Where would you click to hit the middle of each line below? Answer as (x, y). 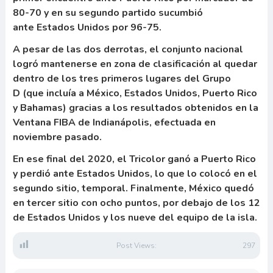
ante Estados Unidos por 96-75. (87, 27)
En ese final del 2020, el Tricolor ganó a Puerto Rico (134, 159)
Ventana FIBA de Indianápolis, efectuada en (114, 122)
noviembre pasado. (57, 137)
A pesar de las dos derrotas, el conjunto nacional (128, 49)
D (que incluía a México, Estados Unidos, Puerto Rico (135, 93)
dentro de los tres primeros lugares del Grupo (122, 79)
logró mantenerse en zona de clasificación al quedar (135, 64)
